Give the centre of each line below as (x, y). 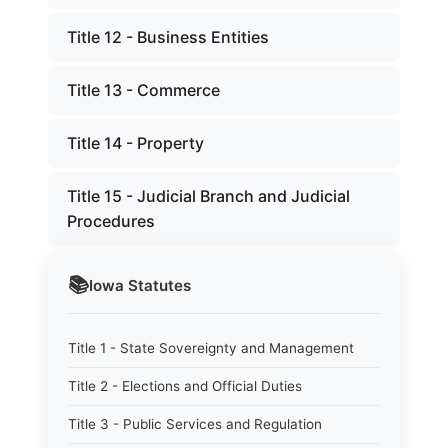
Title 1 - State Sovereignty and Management (211, 348)
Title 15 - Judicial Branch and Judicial (208, 196)
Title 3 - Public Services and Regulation (195, 424)
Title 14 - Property (135, 143)
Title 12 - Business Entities (168, 37)
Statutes (157, 285)
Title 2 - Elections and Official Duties (185, 386)
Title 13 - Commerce (143, 90)
